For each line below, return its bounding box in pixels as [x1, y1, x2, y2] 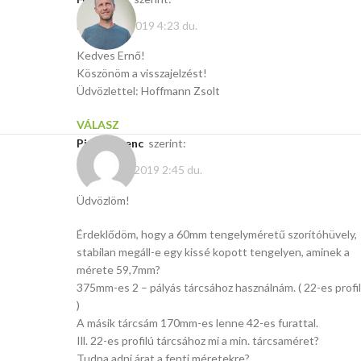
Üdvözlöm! [77, 193, 130, 207]
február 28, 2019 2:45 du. [77, 163, 202, 177]
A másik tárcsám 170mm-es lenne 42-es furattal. [77, 315, 318, 330]
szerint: [148, 136, 186, 151]
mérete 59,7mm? [77, 262, 160, 276]
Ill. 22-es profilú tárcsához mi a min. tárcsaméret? [77, 333, 319, 347]
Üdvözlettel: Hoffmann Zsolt [77, 84, 220, 98]
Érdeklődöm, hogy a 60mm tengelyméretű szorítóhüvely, [77, 226, 357, 241]
